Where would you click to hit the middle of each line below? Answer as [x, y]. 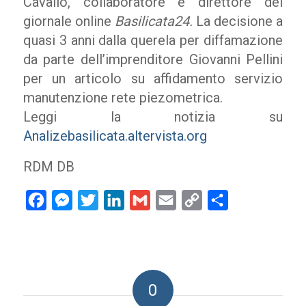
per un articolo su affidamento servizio [153, 79]
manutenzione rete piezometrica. [123, 98]
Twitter [115, 200]
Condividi [250, 200]
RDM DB [48, 167]
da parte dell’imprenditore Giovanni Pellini [153, 59]
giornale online [69, 21]
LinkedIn [144, 200]
